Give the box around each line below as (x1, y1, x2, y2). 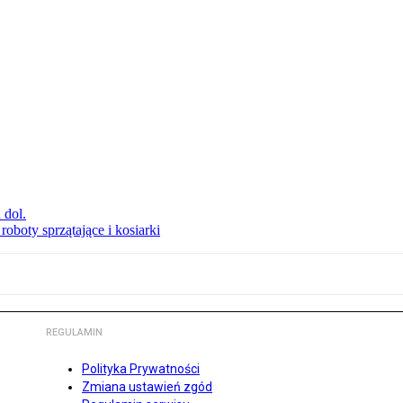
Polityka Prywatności (82, 362, 200, 377)
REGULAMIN (46, 327, 103, 339)
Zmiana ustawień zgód (82, 380, 212, 395)
